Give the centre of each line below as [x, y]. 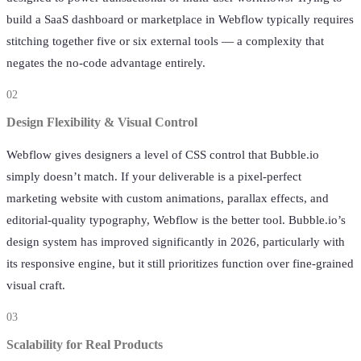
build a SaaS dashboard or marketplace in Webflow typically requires [180, 20]
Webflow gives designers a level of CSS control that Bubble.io [163, 154]
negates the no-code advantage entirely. [106, 63]
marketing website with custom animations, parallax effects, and [168, 198]
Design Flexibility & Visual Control [102, 122]
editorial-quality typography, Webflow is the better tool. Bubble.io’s [176, 220]
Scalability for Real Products [85, 345]
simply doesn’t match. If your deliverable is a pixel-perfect [154, 176]
